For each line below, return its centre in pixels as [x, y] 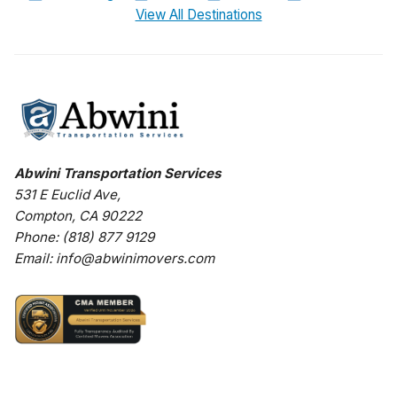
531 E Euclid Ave [66, 195]
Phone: [38, 237]
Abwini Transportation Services [118, 174]
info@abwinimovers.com [135, 259]
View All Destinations [198, 15]
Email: [35, 259]
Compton [43, 216]
